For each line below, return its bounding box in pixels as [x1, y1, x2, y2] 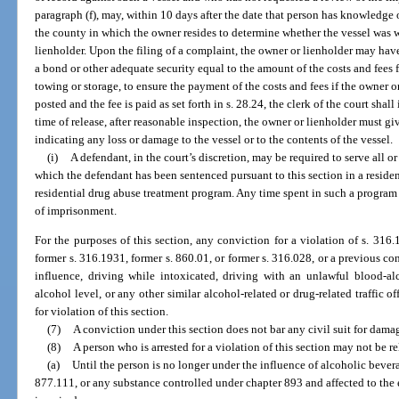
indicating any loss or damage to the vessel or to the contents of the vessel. [35, 133, 394, 147]
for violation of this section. [35, 305, 169, 319]
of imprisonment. [35, 204, 118, 218]
